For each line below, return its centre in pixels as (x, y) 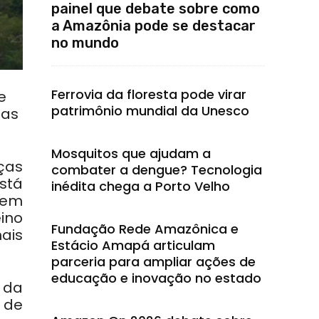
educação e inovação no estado (156, 278)
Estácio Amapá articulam (133, 245)
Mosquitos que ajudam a (131, 153)
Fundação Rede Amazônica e (145, 229)
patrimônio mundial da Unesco (150, 111)
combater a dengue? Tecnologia (157, 170)
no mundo (85, 43)
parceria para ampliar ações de (153, 262)
